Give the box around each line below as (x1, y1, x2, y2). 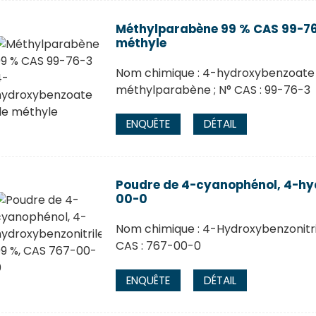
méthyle (115, 34, 166, 51)
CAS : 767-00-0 (115, 238, 201, 255)
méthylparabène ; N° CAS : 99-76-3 (115, 81, 310, 98)
